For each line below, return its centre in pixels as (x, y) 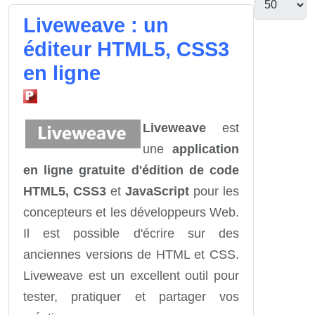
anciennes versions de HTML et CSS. (131, 255)
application (206, 149)
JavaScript (157, 192)
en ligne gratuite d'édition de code (131, 171)
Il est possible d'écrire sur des (131, 234)
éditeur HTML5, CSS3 (126, 50)
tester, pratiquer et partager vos (131, 297)
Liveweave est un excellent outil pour (131, 276)
